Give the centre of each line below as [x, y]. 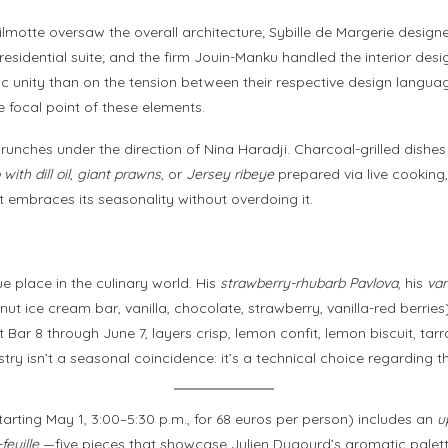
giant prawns [119, 174]
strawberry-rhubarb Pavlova [309, 283]
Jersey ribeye [230, 174]
